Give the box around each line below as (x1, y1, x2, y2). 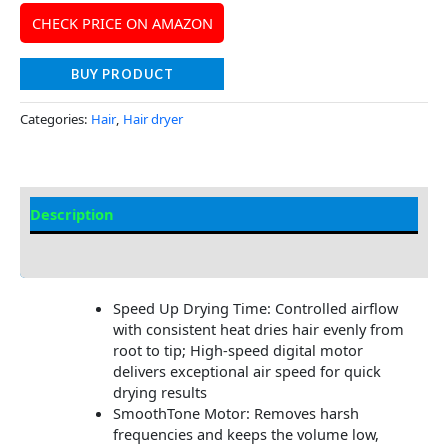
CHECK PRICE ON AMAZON (31, 12, 213, 33)
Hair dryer (123, 109, 183, 128)
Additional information (30, 240, 196, 261)
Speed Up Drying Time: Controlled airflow (112, 298, 398, 319)
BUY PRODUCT (70, 65, 174, 82)
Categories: (20, 109, 91, 128)
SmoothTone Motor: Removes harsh (112, 403, 359, 424)
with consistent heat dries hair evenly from (112, 319, 404, 340)
